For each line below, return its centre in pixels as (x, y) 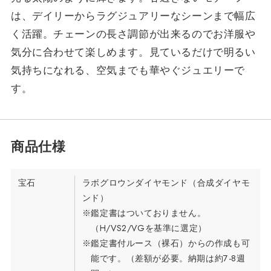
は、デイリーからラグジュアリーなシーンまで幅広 (133, 15)
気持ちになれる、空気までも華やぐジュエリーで (128, 70)
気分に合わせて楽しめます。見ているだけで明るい (133, 52)
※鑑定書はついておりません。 (144, 213)
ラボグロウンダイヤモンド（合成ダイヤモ (166, 183)
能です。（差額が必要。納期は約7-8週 (168, 259)
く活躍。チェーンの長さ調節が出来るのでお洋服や (133, 34)
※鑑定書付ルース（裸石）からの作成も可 (166, 243)
